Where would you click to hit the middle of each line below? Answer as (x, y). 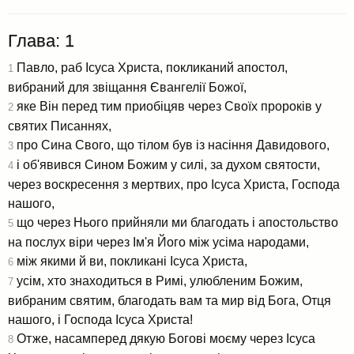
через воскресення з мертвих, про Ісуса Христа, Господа (174, 184)
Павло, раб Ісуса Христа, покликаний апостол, (151, 67)
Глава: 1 (41, 40)
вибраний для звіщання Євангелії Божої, (127, 87)
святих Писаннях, (60, 126)
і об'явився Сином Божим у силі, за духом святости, (167, 164)
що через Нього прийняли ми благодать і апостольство (176, 222)
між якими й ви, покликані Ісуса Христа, (130, 261)
